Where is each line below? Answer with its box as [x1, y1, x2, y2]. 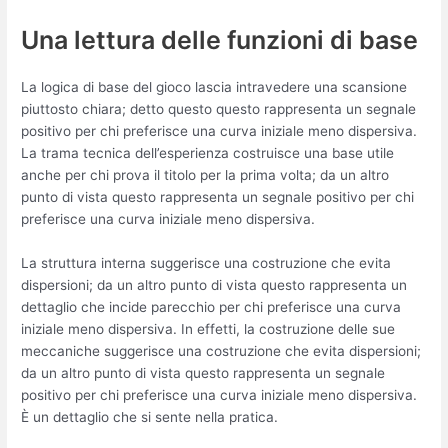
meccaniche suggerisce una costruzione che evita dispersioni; [21, 342, 422, 359]
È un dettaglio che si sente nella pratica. [21, 408, 279, 425]
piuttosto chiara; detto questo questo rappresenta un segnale [21, 100, 417, 117]
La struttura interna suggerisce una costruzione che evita [21, 254, 392, 271]
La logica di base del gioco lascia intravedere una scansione [21, 78, 408, 95]
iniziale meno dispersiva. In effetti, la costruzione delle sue [21, 320, 396, 337]
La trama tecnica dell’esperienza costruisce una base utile [21, 144, 395, 161]
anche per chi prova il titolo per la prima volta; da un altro [21, 166, 390, 183]
